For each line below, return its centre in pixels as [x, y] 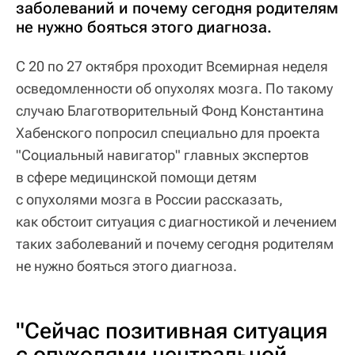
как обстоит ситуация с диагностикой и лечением [176, 221]
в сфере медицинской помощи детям [136, 177]
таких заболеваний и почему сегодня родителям [175, 243]
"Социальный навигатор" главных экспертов [162, 155]
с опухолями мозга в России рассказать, [149, 199]
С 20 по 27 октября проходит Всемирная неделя [172, 66]
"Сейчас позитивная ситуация [172, 331]
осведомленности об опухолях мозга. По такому [174, 88]
